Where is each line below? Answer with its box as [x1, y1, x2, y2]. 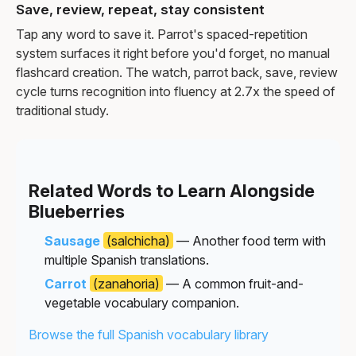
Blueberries [29, 200, 125, 222]
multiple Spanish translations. [44, 251, 209, 268]
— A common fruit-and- [163, 275, 304, 292]
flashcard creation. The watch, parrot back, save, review [16, 64, 338, 80]
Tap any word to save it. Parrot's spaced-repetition [16, 25, 308, 42]
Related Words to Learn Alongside [29, 180, 315, 201]
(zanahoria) [93, 275, 160, 292]
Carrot [44, 275, 87, 292]
